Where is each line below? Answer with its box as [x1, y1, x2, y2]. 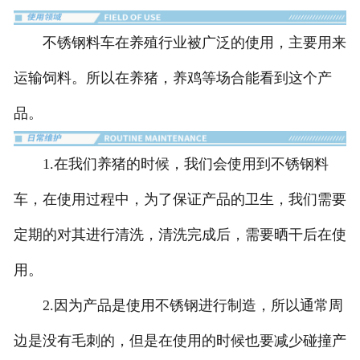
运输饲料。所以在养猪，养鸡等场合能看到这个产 [13, 70, 332, 87]
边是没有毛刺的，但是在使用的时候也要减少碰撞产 [13, 332, 346, 349]
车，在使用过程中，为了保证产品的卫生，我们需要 [13, 190, 346, 207]
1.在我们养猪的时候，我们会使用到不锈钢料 [13, 155, 329, 172]
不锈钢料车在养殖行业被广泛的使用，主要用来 [13, 35, 346, 51]
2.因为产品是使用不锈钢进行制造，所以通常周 [13, 297, 343, 313]
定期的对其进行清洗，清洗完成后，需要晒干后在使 [13, 226, 346, 243]
